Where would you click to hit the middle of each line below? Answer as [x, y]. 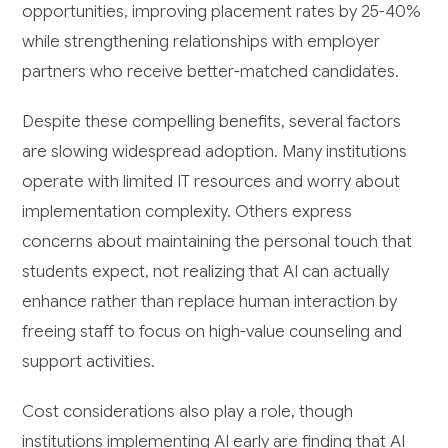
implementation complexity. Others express [187, 211]
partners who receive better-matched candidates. [211, 71]
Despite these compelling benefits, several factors [212, 121]
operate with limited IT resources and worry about [211, 181]
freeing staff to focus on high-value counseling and [212, 331]
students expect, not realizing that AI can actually [206, 271]
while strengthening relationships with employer [201, 41]
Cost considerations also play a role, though [188, 411]
